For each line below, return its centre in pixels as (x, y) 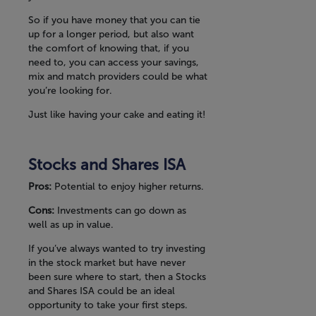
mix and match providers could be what (118, 77)
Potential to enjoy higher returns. (129, 187)
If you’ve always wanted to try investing (117, 249)
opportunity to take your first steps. (108, 305)
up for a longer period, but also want (111, 35)
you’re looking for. (70, 91)
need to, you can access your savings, (114, 63)
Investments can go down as (122, 211)
